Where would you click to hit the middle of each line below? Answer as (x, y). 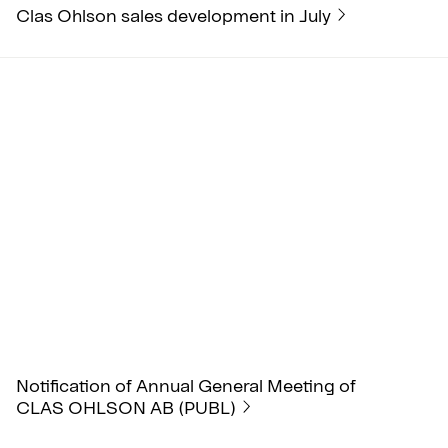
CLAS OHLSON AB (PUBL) (126, 407)
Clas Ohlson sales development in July (173, 15)
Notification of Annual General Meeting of (186, 385)
